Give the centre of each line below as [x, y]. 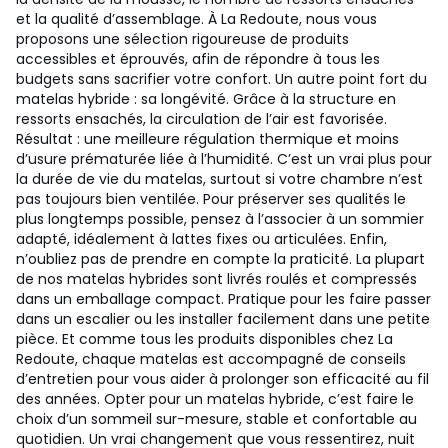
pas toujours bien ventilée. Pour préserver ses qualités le [211, 199]
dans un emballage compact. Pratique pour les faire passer [223, 299]
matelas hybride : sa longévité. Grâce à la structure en [206, 99]
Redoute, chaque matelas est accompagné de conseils [211, 359]
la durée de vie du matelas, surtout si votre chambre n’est [219, 179]
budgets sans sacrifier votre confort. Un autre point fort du [221, 79]
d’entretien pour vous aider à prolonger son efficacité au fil [222, 379]
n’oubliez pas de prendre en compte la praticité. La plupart [220, 259]
